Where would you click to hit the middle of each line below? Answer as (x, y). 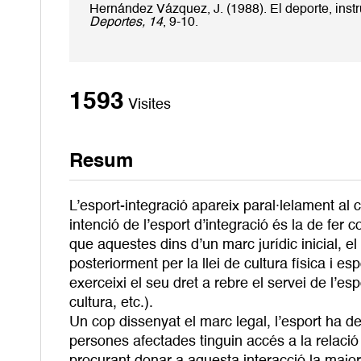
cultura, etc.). (111, 303)
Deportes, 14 (126, 23)
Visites (149, 104)
